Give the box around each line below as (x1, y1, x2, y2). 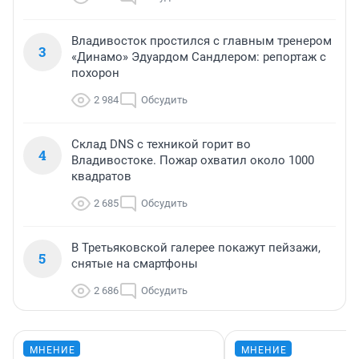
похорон (71, 65, 119, 80)
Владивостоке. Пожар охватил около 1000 (71, 152, 314, 167)
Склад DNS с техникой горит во (71, 136, 251, 151)
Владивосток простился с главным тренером (71, 33, 332, 48)
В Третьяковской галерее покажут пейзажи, (71, 240, 321, 255)
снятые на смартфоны (71, 256, 198, 271)
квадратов (71, 168, 131, 184)
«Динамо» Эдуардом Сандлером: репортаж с (71, 49, 326, 64)
